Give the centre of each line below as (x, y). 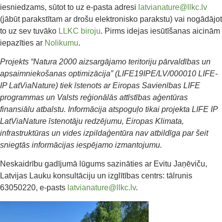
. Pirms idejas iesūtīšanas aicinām (160, 31)
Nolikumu (61, 43)
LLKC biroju (80, 31)
